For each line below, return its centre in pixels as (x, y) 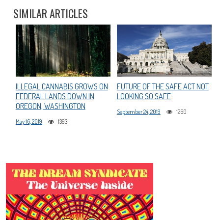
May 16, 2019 (29, 122)
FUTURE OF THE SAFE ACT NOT (163, 87)
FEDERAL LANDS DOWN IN (55, 96)
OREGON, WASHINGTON (50, 106)
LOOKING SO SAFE (144, 96)
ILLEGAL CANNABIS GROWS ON (62, 87)
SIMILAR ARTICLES (50, 13)
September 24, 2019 (138, 112)
